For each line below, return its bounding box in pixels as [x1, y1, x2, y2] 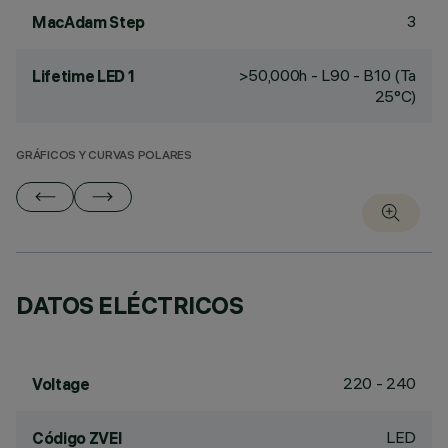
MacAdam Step [32, 12, 146, 32]
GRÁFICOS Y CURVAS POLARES [16, 150, 192, 163]
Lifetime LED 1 [32, 66, 135, 86]
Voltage [32, 374, 90, 394]
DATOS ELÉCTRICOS [16, 290, 244, 320]
